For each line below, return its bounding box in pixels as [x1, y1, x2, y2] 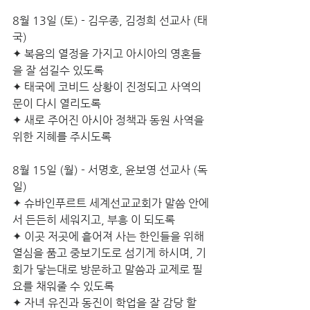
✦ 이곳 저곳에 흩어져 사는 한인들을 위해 [12, 230, 207, 243]
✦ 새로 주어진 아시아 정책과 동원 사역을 [12, 113, 207, 127]
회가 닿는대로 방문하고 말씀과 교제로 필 [12, 263, 203, 276]
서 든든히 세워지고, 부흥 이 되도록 [12, 213, 175, 226]
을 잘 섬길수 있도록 [12, 64, 104, 77]
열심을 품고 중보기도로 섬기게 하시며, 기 [12, 246, 206, 259]
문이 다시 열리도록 [12, 97, 101, 110]
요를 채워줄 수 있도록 [12, 280, 114, 293]
